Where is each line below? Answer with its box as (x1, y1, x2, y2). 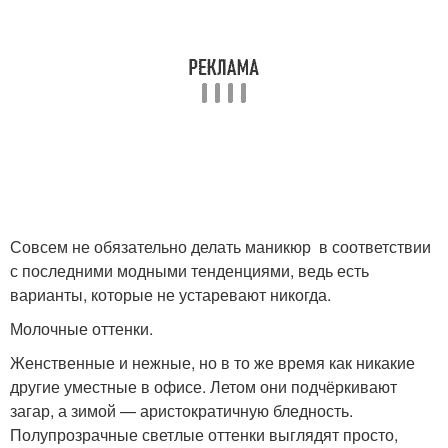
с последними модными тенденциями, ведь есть (10, 259, 369, 282)
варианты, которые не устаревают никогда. (10, 283, 331, 306)
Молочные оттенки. (10, 317, 153, 340)
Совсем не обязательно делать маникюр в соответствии (10, 235, 431, 258)
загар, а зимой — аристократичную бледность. (10, 399, 353, 422)
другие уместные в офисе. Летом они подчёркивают (10, 375, 397, 398)
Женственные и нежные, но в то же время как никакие (10, 351, 415, 374)
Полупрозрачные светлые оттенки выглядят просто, (10, 423, 398, 446)
